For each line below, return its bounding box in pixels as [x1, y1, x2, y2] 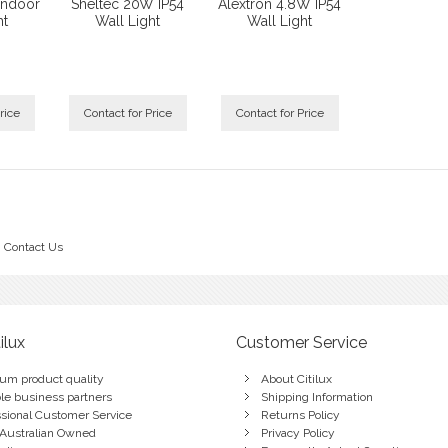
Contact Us [3, 239, 63, 254]
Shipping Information [260, 389, 373, 404]
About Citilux [260, 371, 332, 386]
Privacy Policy [260, 425, 335, 440]
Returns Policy [260, 407, 340, 422]
